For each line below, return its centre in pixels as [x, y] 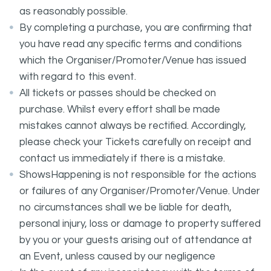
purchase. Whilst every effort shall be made [120, 109]
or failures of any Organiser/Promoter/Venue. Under [140, 191]
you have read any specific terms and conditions [131, 44]
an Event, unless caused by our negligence [117, 256]
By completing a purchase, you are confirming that [136, 28]
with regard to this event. [78, 77]
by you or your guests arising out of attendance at [136, 240]
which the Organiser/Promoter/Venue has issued [133, 60]
